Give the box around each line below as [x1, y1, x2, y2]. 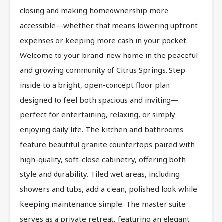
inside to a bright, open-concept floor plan [20, 79, 170, 90]
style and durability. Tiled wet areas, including [20, 168, 180, 179]
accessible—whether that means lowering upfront [20, 20, 198, 30]
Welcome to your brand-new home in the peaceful [20, 50, 198, 60]
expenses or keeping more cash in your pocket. [20, 35, 188, 45]
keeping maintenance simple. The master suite [20, 198, 186, 209]
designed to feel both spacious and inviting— [20, 94, 179, 105]
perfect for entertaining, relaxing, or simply [20, 109, 175, 119]
